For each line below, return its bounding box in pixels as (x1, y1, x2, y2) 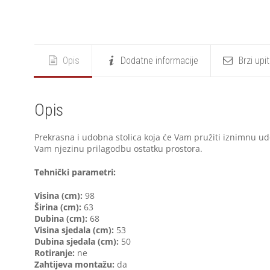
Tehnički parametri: (34, 166, 116, 178)
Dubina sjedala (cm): (34, 236, 119, 248)
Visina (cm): (34, 190, 83, 202)
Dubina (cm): (34, 213, 87, 225)
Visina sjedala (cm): (34, 224, 114, 236)
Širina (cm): (34, 201, 81, 213)
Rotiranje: (34, 247, 75, 259)
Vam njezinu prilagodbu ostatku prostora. (34, 143, 202, 155)
